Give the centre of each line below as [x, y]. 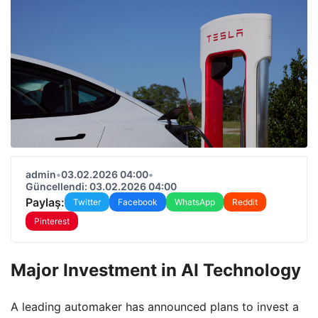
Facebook [138, 202]
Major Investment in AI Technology [156, 270]
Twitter [87, 202]
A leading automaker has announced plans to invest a [155, 306]
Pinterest [52, 221]
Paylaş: [45, 202]
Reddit [245, 202]
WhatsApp [195, 202]
